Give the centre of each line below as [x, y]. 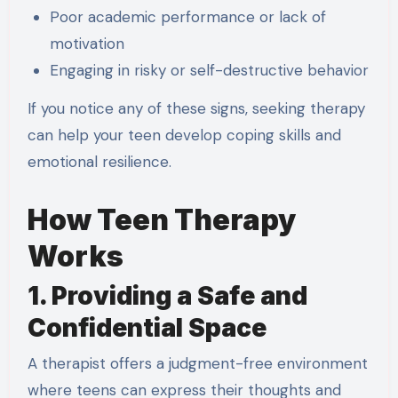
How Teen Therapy [161, 219]
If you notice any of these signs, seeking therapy [196, 108]
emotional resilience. [99, 161]
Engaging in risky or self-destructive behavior [210, 70]
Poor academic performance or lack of [188, 17]
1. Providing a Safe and [167, 296]
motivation [88, 44]
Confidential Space [147, 328]
